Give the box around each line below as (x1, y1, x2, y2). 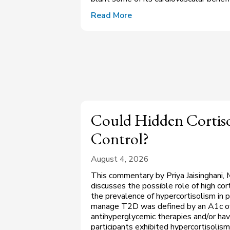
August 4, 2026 (91, 154, 149, 165)
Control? (91, 128, 149, 150)
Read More (91, 10, 132, 22)
